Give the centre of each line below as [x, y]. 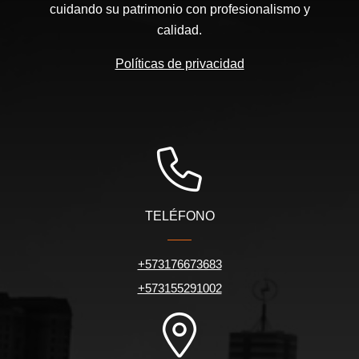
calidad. [179, 30]
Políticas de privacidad [179, 63]
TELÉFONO [179, 216]
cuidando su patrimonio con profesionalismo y [179, 9]
